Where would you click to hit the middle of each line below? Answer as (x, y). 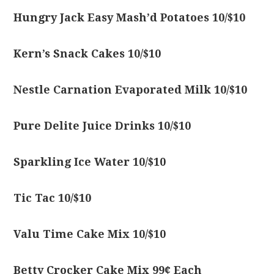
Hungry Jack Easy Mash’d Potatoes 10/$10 (130, 17)
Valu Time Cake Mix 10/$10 (90, 234)
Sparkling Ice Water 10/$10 (90, 162)
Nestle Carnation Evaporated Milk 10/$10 (131, 90)
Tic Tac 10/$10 (53, 198)
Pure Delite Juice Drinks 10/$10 (102, 126)
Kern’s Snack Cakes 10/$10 (87, 54)
